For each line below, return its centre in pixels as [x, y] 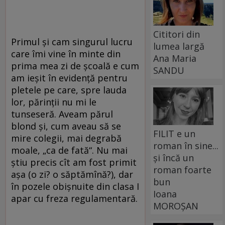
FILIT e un [175, 133]
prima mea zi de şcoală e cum [75, 66]
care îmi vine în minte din [66, 53]
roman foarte [183, 170]
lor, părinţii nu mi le [54, 102]
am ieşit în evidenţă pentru [69, 78]
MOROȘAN [176, 206]
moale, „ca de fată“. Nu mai [69, 150]
